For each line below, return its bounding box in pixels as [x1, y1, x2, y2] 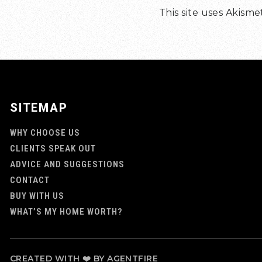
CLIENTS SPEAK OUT [10, 143, 96, 154]
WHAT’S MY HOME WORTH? [10, 206, 122, 217]
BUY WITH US [10, 190, 64, 201]
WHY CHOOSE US [10, 127, 80, 138]
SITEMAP [10, 100, 68, 115]
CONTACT [10, 174, 50, 185]
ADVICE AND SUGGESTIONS [10, 158, 125, 170]
